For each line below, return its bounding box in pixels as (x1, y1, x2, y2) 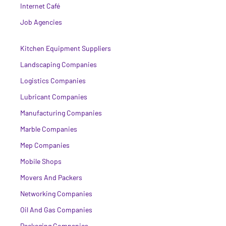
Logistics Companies (20, 76, 86, 85)
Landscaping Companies (20, 60, 97, 69)
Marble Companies (20, 124, 77, 133)
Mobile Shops (20, 156, 62, 165)
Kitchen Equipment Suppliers (20, 43, 111, 52)
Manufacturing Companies (20, 108, 102, 117)
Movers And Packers (20, 173, 82, 182)
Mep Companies (20, 140, 70, 149)
